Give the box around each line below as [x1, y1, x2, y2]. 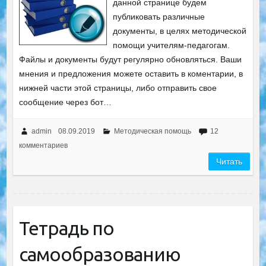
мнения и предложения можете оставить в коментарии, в [18, 69, 243, 78]
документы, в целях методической [113, 26, 247, 36]
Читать [216, 157, 243, 166]
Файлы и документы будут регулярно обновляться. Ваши [18, 55, 242, 64]
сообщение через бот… [18, 97, 112, 107]
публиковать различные [113, 12, 205, 21]
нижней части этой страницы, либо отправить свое [18, 83, 217, 93]
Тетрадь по [18, 217, 114, 239]
